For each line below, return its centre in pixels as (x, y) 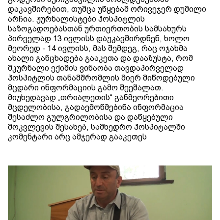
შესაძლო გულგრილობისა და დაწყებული (90, 117)
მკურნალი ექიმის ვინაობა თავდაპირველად (96, 68)
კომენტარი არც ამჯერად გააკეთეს (77, 137)
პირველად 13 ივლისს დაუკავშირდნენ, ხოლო (99, 39)
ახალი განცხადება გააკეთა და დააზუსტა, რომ (100, 58)
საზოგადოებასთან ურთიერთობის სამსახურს (97, 29)
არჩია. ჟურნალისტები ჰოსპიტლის (76, 19)
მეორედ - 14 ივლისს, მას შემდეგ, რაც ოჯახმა (98, 49)
